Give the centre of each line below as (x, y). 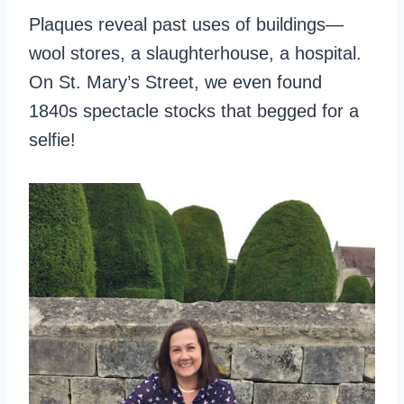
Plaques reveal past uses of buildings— (186, 24)
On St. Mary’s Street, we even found (175, 82)
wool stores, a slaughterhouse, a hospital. (195, 53)
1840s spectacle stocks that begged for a (194, 111)
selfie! (52, 140)
